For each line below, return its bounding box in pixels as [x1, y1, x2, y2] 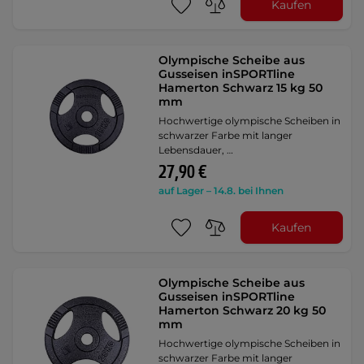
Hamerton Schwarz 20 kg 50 [158, 303, 327, 318]
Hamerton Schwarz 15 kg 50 [158, 80, 323, 95]
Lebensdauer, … [158, 144, 234, 156]
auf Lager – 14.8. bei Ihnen [158, 184, 284, 197]
